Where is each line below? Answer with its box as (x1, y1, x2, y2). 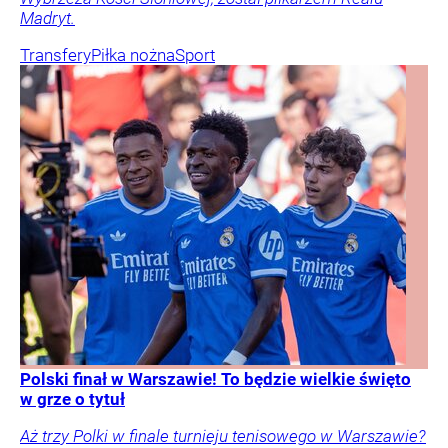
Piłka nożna (91, 44, 175, 65)
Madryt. (20, 7, 75, 28)
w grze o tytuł (20, 388, 125, 409)
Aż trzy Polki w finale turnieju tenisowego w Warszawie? (20, 425, 426, 446)
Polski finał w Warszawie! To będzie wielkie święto (20, 368, 411, 389)
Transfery (20, 44, 91, 65)
